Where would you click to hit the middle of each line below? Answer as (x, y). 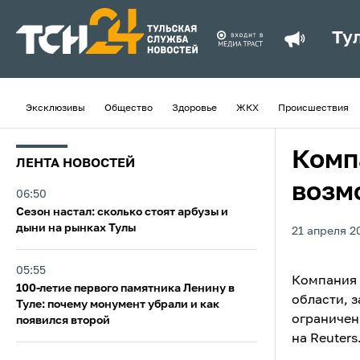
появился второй (63, 321)
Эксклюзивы (55, 108)
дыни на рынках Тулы (76, 228)
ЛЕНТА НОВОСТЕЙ (76, 164)
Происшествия (313, 108)
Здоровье (194, 108)
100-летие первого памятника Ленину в (125, 288)
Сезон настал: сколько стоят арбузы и (122, 212)
